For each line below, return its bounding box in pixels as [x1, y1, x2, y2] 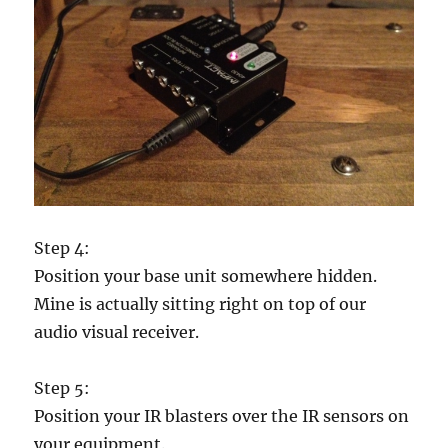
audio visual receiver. [34, 321, 200, 342]
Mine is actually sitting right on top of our [34, 293, 367, 314]
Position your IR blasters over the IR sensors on [34, 405, 410, 426]
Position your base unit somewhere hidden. [34, 265, 378, 286]
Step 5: [34, 377, 91, 398]
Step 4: [34, 237, 91, 258]
